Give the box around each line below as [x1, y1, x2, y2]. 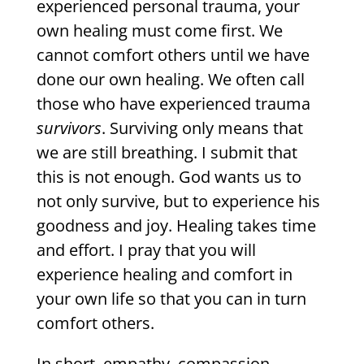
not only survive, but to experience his [36, 190, 320, 213]
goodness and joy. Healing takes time [36, 214, 316, 237]
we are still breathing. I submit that [36, 141, 297, 164]
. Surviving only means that [101, 117, 303, 140]
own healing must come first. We [36, 19, 283, 42]
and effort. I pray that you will [36, 239, 256, 262]
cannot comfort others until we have [36, 44, 310, 67]
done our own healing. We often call [36, 68, 305, 91]
